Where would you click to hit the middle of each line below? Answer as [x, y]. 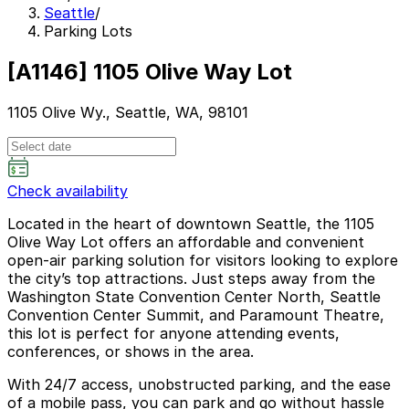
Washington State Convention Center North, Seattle [194, 296]
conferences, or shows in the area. [131, 351]
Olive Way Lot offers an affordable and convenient [186, 241]
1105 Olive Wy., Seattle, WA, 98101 [128, 112]
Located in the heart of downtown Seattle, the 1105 [191, 223]
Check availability [68, 190]
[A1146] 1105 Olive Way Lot [150, 71]
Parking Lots [88, 31]
